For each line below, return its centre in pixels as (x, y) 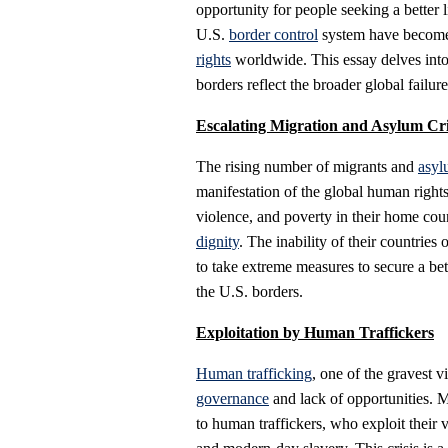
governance (232, 399)
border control (273, 35)
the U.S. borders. (249, 292)
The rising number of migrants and (307, 167)
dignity (217, 242)
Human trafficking (254, 374)
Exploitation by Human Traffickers (315, 333)
